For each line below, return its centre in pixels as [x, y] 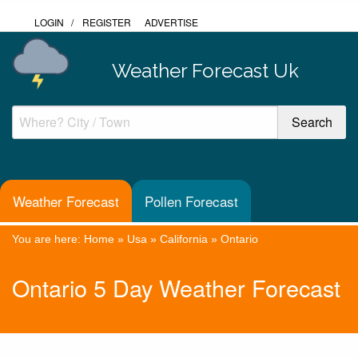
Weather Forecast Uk [205, 70]
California [184, 239]
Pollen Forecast [191, 201]
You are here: [48, 239]
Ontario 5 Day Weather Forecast [176, 288]
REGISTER [107, 22]
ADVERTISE [171, 22]
